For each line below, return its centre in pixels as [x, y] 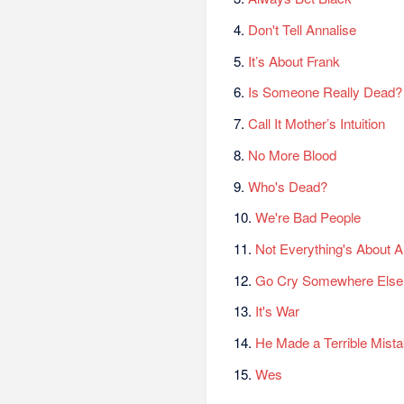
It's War [278, 311]
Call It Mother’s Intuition [317, 124]
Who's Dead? [288, 186]
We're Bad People [308, 217]
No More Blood [293, 154]
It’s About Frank [294, 60]
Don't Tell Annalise [303, 30]
